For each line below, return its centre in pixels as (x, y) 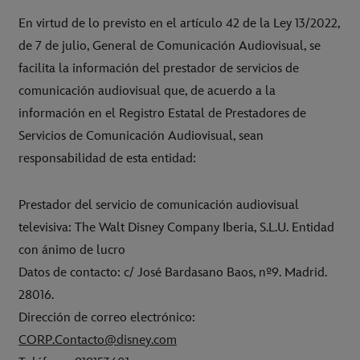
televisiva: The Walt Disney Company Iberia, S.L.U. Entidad (176, 228)
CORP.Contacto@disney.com (98, 341)
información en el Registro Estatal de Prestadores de (162, 114)
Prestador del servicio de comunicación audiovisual (159, 206)
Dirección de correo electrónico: (107, 318)
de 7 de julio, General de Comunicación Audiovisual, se (170, 47)
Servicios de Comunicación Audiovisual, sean (141, 137)
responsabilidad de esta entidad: (107, 159)
